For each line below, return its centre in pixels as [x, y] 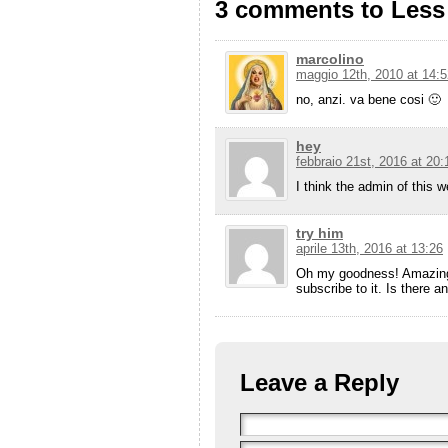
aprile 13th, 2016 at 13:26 [369, 248]
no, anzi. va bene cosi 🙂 [368, 99]
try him [319, 232]
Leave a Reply [319, 382]
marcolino [330, 58]
